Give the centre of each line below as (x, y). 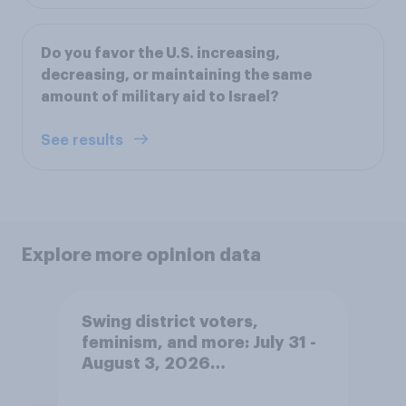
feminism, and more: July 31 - (198, 343)
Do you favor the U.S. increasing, (160, 53)
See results (84, 140)
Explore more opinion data (141, 254)
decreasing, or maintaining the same (176, 75)
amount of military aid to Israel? (160, 97)
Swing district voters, (169, 322)
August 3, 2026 (145, 364)
